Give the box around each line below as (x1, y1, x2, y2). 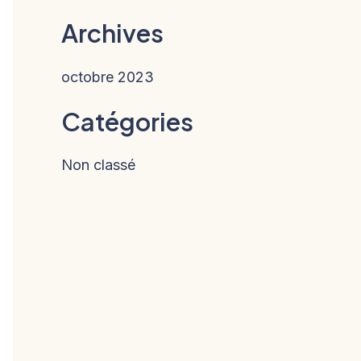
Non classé (61, 156, 135, 174)
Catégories (61, 106, 193, 138)
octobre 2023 (61, 68, 154, 85)
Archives (61, 17, 164, 49)
